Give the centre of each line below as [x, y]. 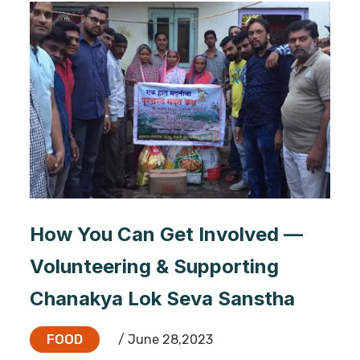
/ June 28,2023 [164, 339]
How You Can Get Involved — [166, 234]
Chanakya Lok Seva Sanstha [162, 298]
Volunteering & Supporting [154, 266]
